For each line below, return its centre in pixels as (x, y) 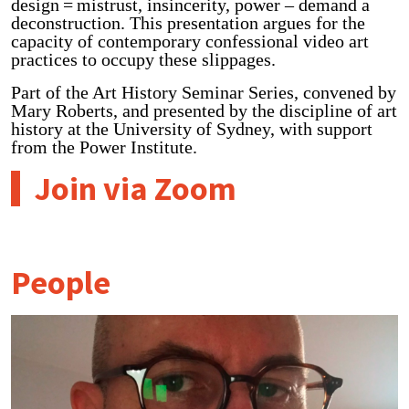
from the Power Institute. (104, 147)
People (61, 282)
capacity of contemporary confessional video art (190, 41)
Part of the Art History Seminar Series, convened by (204, 92)
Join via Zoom (136, 188)
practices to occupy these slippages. (146, 59)
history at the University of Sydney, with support (192, 128)
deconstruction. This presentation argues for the (188, 22)
